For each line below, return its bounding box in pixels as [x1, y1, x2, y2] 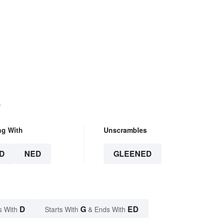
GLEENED [113, 148, 152, 160]
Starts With [45, 204, 80, 215]
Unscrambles [103, 125, 147, 135]
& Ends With [86, 204, 127, 215]
